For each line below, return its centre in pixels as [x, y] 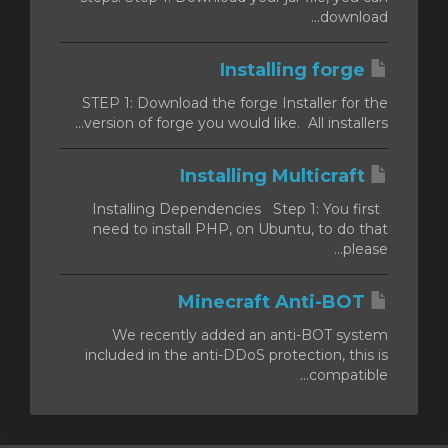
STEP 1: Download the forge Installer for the [235, 103]
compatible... [348, 375]
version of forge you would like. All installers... [236, 123]
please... [365, 249]
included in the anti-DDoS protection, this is [236, 355]
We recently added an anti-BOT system [250, 335]
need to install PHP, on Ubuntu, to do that [240, 229]
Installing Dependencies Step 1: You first [236, 209]
